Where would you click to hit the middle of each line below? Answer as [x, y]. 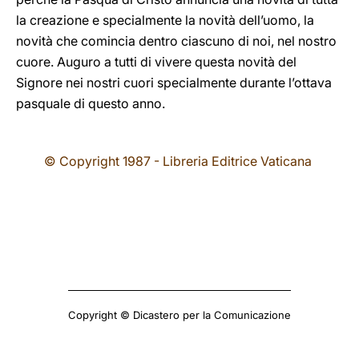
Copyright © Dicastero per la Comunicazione [179, 315]
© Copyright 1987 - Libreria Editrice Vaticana [178, 161]
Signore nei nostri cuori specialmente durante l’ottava [174, 83]
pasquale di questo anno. [91, 103]
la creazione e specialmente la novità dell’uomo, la [165, 20]
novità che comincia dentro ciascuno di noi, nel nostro [176, 41]
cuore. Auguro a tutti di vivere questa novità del [156, 62]
